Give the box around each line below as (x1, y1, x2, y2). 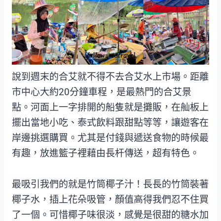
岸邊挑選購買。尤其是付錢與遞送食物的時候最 (12, 132, 209, 144)
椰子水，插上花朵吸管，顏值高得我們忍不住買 (12, 194, 209, 206)
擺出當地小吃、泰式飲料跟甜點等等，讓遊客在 (12, 117, 209, 129)
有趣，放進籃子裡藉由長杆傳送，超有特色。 (12, 147, 199, 159)
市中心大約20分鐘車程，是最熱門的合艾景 (12, 86, 191, 98)
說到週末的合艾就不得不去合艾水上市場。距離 (12, 71, 209, 83)
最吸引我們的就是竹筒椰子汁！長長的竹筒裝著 (12, 179, 209, 190)
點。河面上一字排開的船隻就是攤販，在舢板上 (12, 102, 209, 113)
